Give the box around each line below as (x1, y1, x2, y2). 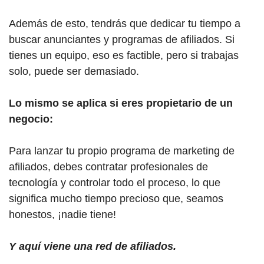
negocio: (9, 113, 53, 125)
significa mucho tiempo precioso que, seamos (9, 192, 223, 204)
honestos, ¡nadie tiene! (9, 208, 116, 220)
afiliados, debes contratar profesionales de (9, 160, 208, 173)
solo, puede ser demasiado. (9, 65, 139, 77)
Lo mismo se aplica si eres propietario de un (9, 97, 233, 109)
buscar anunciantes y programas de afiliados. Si (9, 33, 235, 45)
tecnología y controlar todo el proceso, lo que (9, 176, 220, 189)
